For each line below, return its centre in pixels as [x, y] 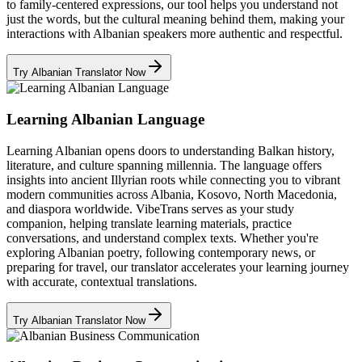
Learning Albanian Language [105, 119]
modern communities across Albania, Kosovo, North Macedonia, [172, 194]
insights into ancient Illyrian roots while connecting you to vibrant [173, 179]
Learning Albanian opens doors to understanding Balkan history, [170, 150]
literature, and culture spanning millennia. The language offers [164, 165]
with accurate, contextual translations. [102, 281]
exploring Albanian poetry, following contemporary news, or [161, 252]
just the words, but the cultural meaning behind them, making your [175, 19]
